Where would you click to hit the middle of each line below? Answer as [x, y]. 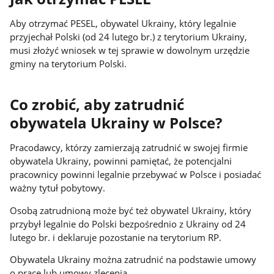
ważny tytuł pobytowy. [58, 187]
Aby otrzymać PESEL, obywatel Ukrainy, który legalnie [123, 24]
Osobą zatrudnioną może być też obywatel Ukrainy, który [131, 210]
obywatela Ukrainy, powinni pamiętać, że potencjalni [121, 161]
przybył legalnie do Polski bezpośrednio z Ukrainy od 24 [128, 224]
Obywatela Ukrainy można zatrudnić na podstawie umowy [133, 260]
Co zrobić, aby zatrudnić [97, 104]
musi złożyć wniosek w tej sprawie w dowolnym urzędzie [130, 50]
